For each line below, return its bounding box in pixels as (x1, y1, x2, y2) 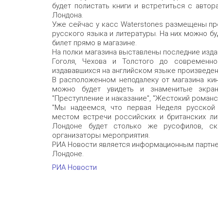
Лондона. (52, 10, 83, 19)
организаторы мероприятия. (52, 130, 150, 140)
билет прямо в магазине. (52, 38, 137, 47)
